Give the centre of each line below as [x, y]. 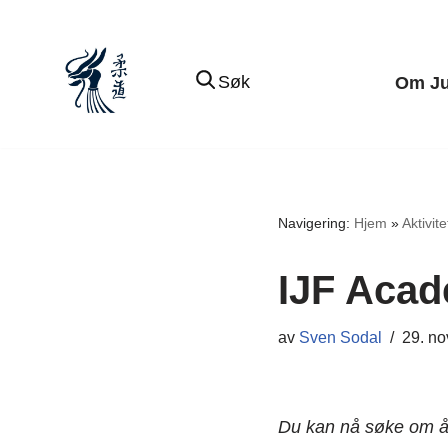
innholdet [51, 117]
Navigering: [315, 222]
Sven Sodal [340, 336]
